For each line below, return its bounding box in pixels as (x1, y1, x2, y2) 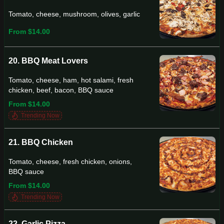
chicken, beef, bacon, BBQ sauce (8, 86, 113, 94)
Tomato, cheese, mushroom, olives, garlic (8, 10, 140, 18)
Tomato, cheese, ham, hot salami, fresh (8, 76, 133, 84)
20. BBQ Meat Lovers (8, 56, 88, 65)
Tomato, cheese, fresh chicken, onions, (8, 157, 132, 165)
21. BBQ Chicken (8, 138, 73, 146)
